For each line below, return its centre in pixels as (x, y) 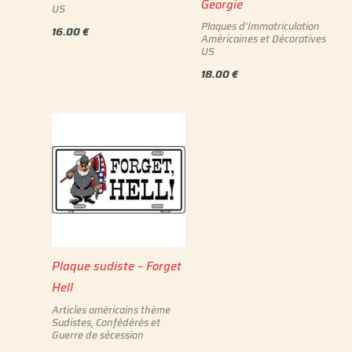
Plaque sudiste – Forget (117, 266)
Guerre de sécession (98, 335)
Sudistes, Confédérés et (106, 322)
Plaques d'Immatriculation (260, 27)
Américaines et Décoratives (263, 39)
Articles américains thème (112, 310)
